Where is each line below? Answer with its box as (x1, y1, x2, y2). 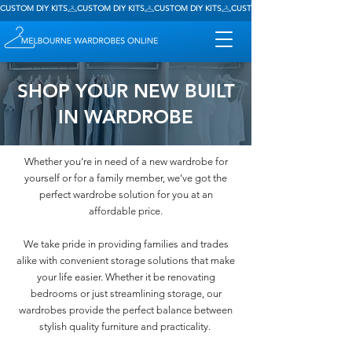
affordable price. (89, 205, 163, 217)
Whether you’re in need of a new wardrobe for (24, 156, 228, 167)
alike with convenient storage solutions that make (16, 255, 235, 266)
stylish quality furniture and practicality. (38, 321, 213, 332)
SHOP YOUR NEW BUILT (16, 79, 235, 102)
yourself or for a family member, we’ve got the (24, 172, 227, 184)
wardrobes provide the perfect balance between (19, 304, 233, 316)
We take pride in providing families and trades (23, 238, 229, 250)
